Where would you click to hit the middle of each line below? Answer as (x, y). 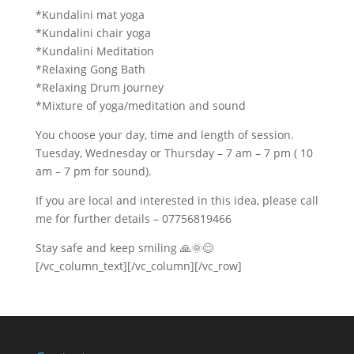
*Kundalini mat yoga (90, 14)
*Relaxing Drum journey (99, 87)
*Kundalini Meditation (94, 51)
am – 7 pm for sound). (93, 171)
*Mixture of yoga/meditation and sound (140, 105)
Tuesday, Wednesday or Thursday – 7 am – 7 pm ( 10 (174, 153)
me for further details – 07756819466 (133, 218)
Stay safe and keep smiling (107, 247)
